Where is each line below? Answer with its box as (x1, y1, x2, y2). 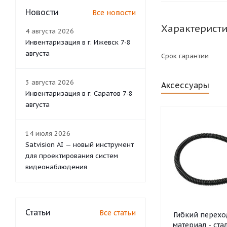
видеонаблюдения (25, 162, 87, 171)
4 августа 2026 (25, 26, 74, 35)
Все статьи (99, 208, 136, 217)
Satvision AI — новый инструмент (25, 140, 134, 149)
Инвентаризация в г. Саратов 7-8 (25, 89, 133, 98)
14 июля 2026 (25, 129, 70, 138)
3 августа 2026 (25, 78, 74, 87)
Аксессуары (161, 80, 209, 90)
